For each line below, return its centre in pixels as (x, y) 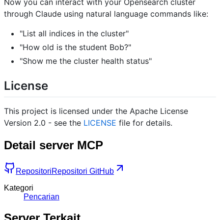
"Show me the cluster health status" (86, 61)
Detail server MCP (54, 145)
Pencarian (41, 196)
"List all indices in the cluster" (74, 33)
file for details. (144, 123)
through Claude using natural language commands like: (106, 14)
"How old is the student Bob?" (75, 47)
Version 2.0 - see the (44, 123)
